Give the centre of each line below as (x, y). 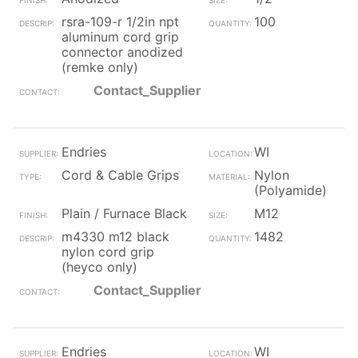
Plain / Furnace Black (124, 213)
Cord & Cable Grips (120, 175)
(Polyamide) (290, 190)
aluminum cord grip (120, 37)
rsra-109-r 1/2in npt (120, 22)
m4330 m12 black (115, 237)
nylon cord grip (108, 252)
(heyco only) (99, 267)
